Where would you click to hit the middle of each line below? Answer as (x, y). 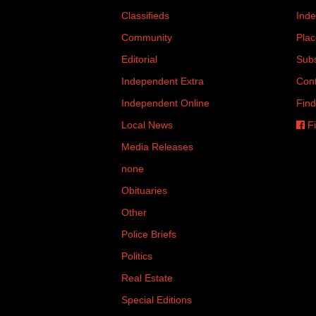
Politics (137, 256)
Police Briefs (149, 234)
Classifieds (145, 16)
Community (147, 37)
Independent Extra (163, 81)
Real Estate (147, 278)
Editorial (139, 59)
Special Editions (157, 300)
